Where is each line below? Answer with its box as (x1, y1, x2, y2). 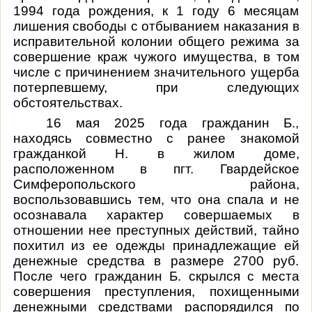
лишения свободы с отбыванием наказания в (13, 18, 299, 33)
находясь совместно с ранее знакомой (13, 130, 299, 146)
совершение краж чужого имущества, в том (13, 49, 299, 64)
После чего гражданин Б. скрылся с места (13, 268, 299, 283)
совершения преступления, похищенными (13, 283, 299, 299)
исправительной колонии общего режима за (13, 33, 299, 49)
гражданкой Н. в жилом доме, (13, 146, 299, 161)
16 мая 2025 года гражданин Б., (45, 115, 299, 130)
